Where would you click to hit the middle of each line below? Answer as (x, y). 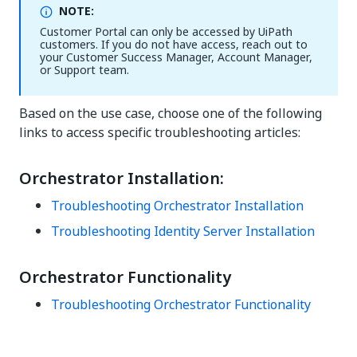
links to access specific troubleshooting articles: (160, 132)
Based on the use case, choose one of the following (171, 113)
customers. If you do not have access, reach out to (174, 44)
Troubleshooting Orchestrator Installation (177, 206)
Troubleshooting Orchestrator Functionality (181, 304)
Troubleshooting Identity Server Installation (183, 231)
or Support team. (84, 70)
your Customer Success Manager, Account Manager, (176, 57)
